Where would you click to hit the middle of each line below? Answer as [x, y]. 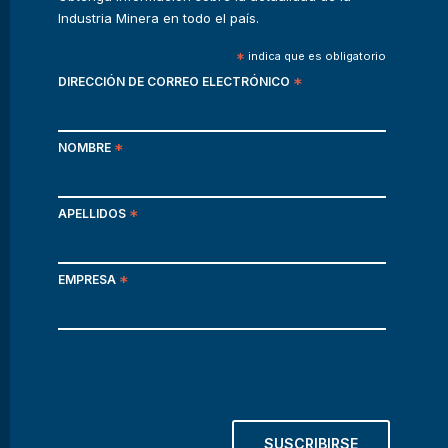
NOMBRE [85, 147]
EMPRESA [88, 279]
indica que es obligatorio [316, 56]
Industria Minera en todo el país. [158, 18]
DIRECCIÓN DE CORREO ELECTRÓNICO [175, 81]
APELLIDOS [93, 213]
